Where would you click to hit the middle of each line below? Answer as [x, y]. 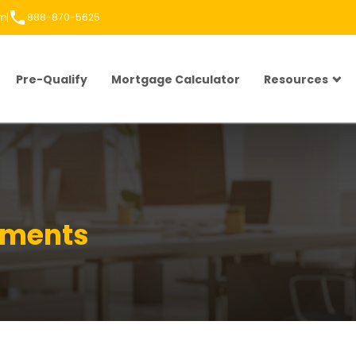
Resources [296, 79]
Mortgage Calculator [176, 79]
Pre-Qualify [52, 79]
